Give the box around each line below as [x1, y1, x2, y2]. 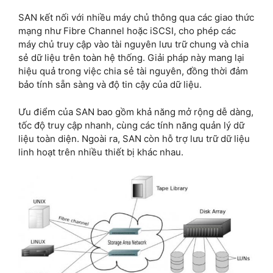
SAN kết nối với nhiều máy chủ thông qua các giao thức [18, 12, 254, 24]
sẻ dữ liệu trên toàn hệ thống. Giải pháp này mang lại [18, 52, 244, 64]
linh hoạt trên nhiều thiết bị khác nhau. [18, 146, 183, 158]
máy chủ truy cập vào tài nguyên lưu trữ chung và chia [18, 38, 249, 51]
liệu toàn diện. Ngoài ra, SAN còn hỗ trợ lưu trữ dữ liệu [18, 132, 250, 144]
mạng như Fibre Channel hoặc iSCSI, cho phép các [18, 25, 236, 37]
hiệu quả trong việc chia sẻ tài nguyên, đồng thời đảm [18, 65, 248, 77]
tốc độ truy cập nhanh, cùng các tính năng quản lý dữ [18, 119, 244, 131]
